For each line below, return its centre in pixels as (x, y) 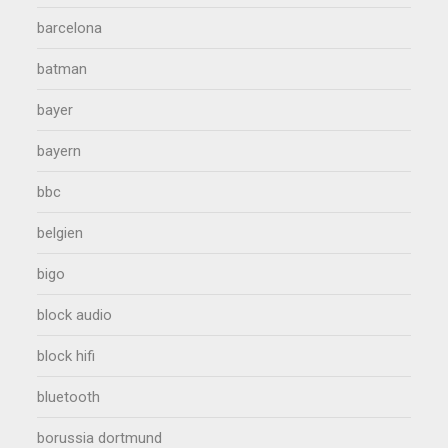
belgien (60, 232)
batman (62, 68)
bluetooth (69, 396)
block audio (75, 314)
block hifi (66, 355)
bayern (59, 150)
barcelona (70, 27)
